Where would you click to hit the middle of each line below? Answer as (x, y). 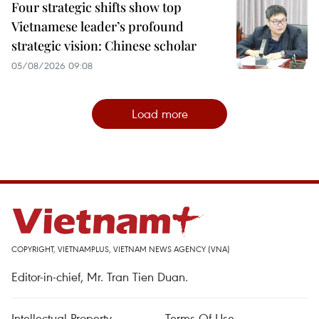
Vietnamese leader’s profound (98, 26)
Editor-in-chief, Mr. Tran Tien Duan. (100, 276)
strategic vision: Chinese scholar (104, 45)
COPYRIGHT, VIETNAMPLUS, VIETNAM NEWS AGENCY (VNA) (121, 249)
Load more (159, 113)
